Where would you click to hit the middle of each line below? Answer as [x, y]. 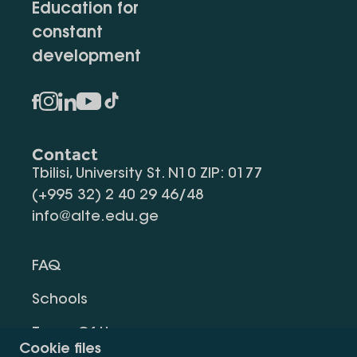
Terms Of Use [78, 334]
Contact [65, 155]
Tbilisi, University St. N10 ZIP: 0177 [147, 175]
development [86, 57]
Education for [85, 10]
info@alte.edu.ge [95, 218]
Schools [60, 300]
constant [67, 33]
